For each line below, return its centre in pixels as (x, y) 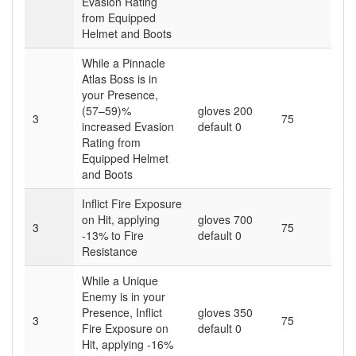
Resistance (110, 251)
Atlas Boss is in (120, 78)
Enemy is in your (124, 296)
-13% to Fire (113, 235)
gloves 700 (225, 219)
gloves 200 (225, 110)
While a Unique (120, 280)
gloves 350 (225, 312)
